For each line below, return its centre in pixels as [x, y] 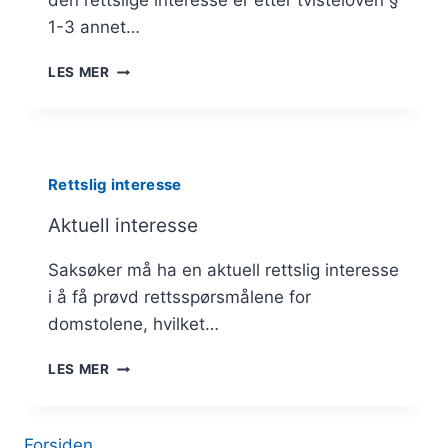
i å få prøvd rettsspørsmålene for [179, 297]
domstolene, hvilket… [133, 324]
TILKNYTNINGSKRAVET [193, 67]
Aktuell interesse [123, 226]
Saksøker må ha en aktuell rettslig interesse [223, 270]
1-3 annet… [94, 27]
